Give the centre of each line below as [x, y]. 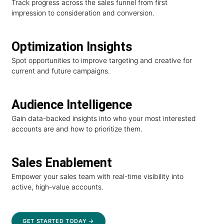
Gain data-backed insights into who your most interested [104, 118]
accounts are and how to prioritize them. [77, 128]
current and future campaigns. [61, 71]
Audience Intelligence [72, 104]
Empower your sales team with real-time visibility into [97, 176]
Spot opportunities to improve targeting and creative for [102, 60]
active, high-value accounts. [57, 186]
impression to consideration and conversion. [83, 13]
